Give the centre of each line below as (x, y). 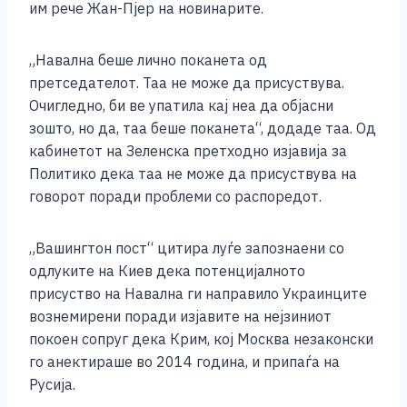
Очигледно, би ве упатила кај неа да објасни (181, 106)
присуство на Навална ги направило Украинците (198, 294)
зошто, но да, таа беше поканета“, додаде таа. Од (203, 129)
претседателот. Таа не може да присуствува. (187, 83)
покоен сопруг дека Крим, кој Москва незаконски (201, 339)
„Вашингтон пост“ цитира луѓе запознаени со (187, 248)
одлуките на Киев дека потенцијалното (167, 271)
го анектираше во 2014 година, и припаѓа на (184, 362)
